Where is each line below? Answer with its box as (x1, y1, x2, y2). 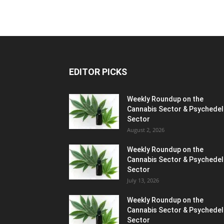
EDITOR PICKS (69, 66, 127, 77)
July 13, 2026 (127, 176, 159, 184)
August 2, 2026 (127, 125, 164, 133)
